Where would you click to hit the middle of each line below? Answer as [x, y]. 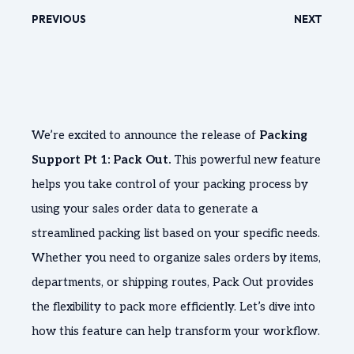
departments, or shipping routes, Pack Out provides [173, 282]
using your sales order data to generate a [145, 209]
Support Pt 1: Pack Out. [103, 160]
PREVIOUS [59, 19]
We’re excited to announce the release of [145, 135]
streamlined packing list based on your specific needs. [176, 233]
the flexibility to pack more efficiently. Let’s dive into [173, 307]
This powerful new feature [247, 160]
